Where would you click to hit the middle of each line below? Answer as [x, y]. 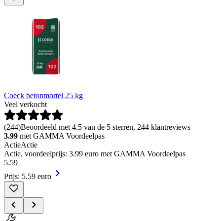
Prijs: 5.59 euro [28, 176]
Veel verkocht [25, 104]
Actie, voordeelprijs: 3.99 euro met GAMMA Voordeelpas [95, 153]
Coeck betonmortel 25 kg [43, 95]
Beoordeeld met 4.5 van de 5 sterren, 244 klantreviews [106, 127]
